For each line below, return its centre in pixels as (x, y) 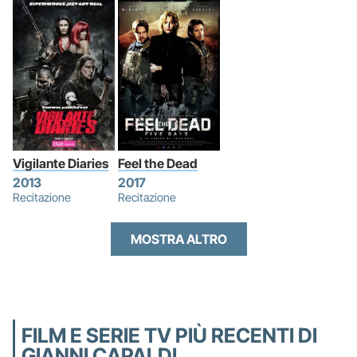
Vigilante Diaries (61, 163)
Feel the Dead (158, 163)
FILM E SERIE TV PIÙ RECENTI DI (169, 335)
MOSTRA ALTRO (178, 239)
